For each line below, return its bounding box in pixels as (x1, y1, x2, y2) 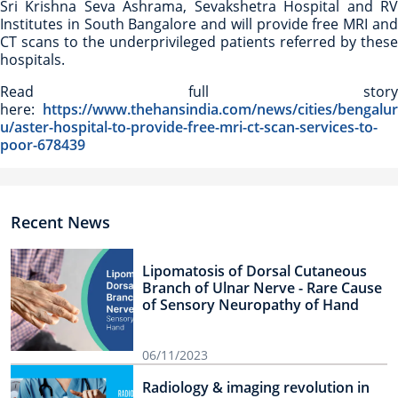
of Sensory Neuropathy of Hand (142, 295, 359, 315)
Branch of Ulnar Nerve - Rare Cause (142, 278, 382, 298)
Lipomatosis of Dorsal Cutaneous (142, 261, 367, 282)
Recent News (11, 211, 110, 234)
